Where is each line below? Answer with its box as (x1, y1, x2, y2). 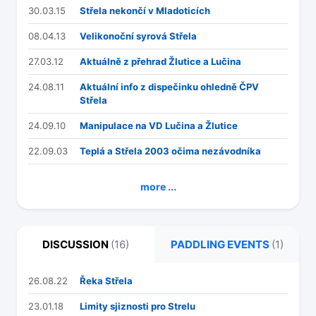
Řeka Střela (80, 275, 133, 287)
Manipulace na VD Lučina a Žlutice (80, 120, 238, 132)
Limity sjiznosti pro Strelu (80, 300, 195, 312)
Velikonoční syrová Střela (80, 30, 197, 42)
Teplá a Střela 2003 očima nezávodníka (80, 145, 261, 157)
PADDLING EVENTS (170, 238, 272, 252)
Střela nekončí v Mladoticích (80, 5, 210, 17)
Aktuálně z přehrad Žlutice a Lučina (80, 56, 241, 68)
